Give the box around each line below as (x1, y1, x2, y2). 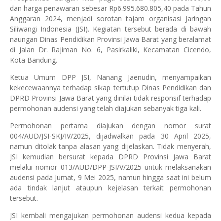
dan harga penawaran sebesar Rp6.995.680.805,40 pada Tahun (10, 3, 211, 13)
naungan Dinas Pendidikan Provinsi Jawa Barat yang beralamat (10, 35, 211, 44)
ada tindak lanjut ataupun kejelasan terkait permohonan (10, 183, 211, 192)
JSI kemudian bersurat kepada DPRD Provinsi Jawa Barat (10, 152, 211, 161)
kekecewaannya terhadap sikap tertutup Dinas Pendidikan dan (10, 83, 211, 92)
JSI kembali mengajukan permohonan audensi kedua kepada (10, 211, 211, 220)
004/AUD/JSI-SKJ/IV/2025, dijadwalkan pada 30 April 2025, (10, 131, 211, 141)
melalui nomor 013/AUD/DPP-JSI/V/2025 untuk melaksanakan (10, 162, 211, 172)
